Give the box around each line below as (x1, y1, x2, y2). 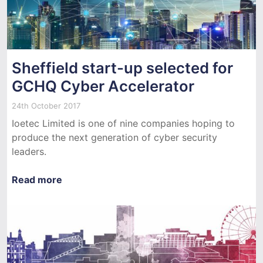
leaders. (12, 145, 46, 157)
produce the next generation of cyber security (12, 131, 217, 143)
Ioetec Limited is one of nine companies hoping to (12, 117, 235, 129)
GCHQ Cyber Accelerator (12, 76, 194, 95)
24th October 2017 (12, 100, 80, 110)
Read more (12, 173, 62, 186)
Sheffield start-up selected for (12, 58, 233, 77)
